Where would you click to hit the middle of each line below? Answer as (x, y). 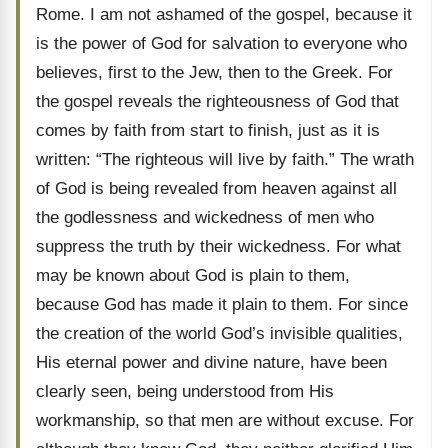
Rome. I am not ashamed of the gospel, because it (224, 14)
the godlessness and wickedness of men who (205, 217)
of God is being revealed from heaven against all (216, 188)
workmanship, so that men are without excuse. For (225, 420)
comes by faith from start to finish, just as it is (208, 130)
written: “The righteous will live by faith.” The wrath (225, 159)
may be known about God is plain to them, (193, 275)
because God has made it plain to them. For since (222, 304)
